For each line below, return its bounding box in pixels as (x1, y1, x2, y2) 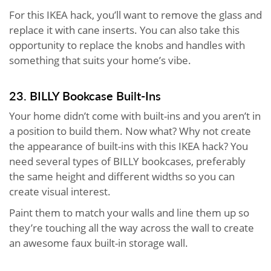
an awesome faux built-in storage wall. (9, 235, 193, 250)
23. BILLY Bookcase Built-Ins (9, 87, 161, 104)
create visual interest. (9, 184, 111, 198)
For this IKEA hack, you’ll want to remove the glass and (9, 7, 262, 22)
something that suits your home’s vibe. (9, 53, 196, 67)
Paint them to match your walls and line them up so (9, 205, 249, 220)
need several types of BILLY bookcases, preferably (9, 154, 246, 168)
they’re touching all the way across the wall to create (9, 220, 254, 235)
